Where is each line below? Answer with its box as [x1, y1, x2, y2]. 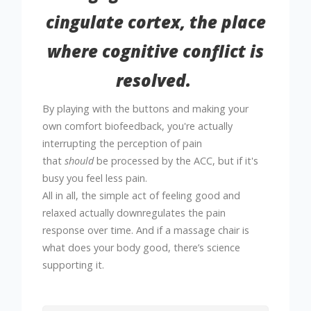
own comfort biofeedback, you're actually [42, 119, 233, 133]
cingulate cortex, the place [45, 10, 266, 33]
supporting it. [42, 258, 108, 272]
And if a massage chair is [136, 224, 250, 237]
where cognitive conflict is [47, 39, 264, 62]
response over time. [42, 224, 134, 237]
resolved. [116, 68, 195, 92]
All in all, [42, 189, 79, 203]
